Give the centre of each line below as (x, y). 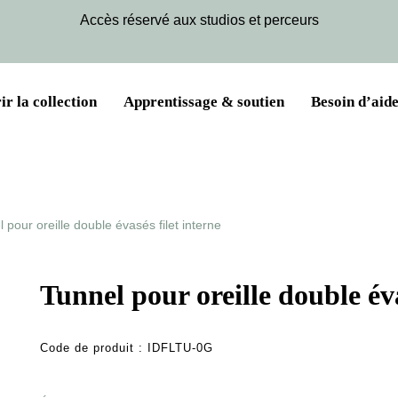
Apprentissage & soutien (204, 102)
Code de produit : (94, 349)
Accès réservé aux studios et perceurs (199, 20)
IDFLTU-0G (181, 349)
